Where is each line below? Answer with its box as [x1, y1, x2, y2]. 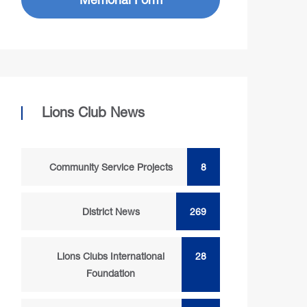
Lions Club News [42, 104, 145, 120]
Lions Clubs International [57, 250, 164, 262]
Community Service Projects [49, 161, 173, 173]
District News [82, 206, 140, 217]
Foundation [86, 267, 135, 279]
